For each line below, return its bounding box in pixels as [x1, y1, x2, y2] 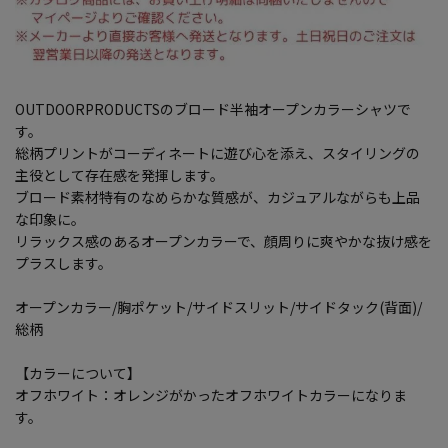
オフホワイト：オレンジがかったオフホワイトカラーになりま [15, 385, 407, 406]
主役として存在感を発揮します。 [15, 165, 224, 186]
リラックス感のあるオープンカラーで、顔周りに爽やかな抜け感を [15, 231, 432, 252]
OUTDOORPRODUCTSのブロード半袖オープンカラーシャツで [15, 99, 411, 120]
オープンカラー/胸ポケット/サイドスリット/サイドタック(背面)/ [15, 297, 422, 318]
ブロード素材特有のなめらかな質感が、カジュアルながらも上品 [15, 187, 420, 208]
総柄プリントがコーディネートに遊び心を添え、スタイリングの [15, 143, 420, 164]
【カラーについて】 [15, 363, 141, 384]
